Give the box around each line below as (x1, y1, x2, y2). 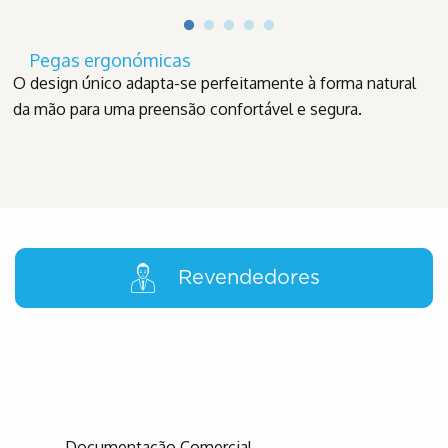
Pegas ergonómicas (30, 49, 191, 72)
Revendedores (178, 268, 320, 289)
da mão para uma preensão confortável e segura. (13, 99, 362, 120)
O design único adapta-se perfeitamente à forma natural (13, 73, 416, 94)
